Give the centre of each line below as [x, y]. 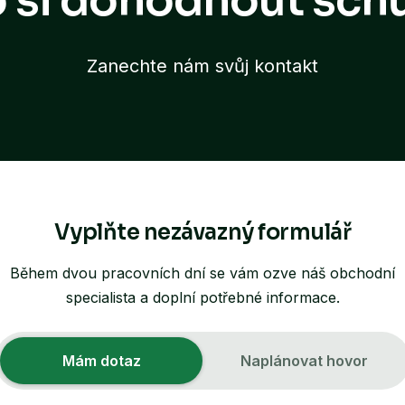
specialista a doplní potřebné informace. [202, 297]
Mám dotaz [101, 360]
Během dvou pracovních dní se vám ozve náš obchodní [202, 273]
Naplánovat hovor [304, 360]
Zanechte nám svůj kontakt [202, 66]
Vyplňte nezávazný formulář [202, 232]
